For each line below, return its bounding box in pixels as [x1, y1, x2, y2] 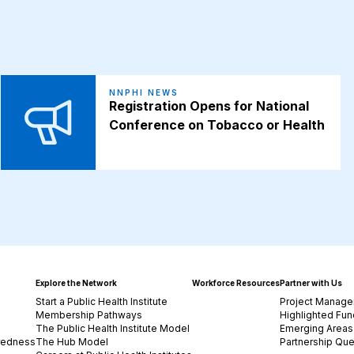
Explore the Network [36, 278, 118, 288]
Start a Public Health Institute [36, 296, 168, 307]
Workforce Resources [192, 278, 281, 288]
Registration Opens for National [109, 98, 310, 115]
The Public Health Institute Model [36, 322, 190, 334]
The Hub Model [36, 336, 109, 348]
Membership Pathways [36, 309, 143, 321]
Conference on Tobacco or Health [109, 117, 326, 134]
